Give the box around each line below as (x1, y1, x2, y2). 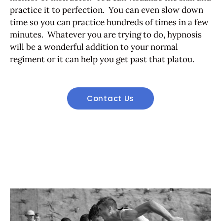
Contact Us (87, 93, 134, 104)
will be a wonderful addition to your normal (10, 41, 178, 52)
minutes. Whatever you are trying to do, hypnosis (10, 29, 202, 40)
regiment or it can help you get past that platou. (10, 53, 198, 65)
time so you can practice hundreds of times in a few (10, 16, 209, 28)
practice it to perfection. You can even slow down (10, 4, 203, 15)
